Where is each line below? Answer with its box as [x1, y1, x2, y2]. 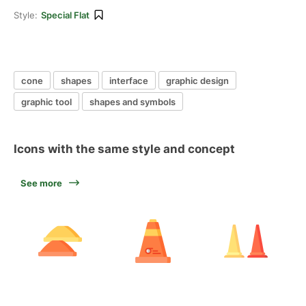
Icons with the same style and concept [14, 142, 235, 156]
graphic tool [21, 96, 72, 107]
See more [20, 178, 62, 189]
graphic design [166, 74, 229, 86]
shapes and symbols [89, 96, 176, 107]
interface [109, 74, 148, 86]
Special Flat [41, 10, 89, 20]
